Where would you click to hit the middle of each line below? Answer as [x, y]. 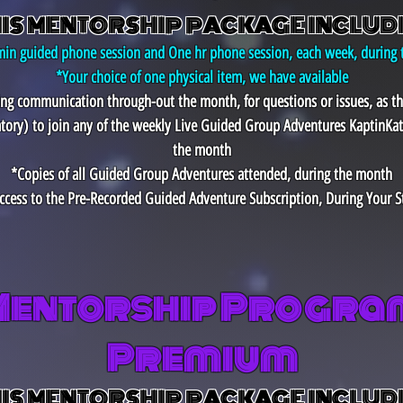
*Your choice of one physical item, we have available [201, 77]
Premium [201, 359]
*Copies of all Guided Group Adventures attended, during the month [201, 175]
